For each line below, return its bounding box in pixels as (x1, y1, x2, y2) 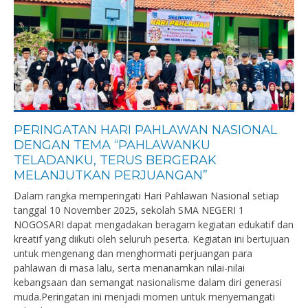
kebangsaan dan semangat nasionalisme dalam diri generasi (14, 276, 282, 289)
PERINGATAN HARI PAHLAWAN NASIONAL (14, 122, 277, 137)
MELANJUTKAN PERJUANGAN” (14, 168, 208, 183)
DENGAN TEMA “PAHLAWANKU (14, 137, 210, 153)
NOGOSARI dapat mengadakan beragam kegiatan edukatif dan (14, 218, 294, 231)
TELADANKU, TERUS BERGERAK (14, 153, 217, 168)
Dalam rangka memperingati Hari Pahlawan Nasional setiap (14, 189, 279, 202)
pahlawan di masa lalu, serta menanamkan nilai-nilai (14, 261, 245, 274)
